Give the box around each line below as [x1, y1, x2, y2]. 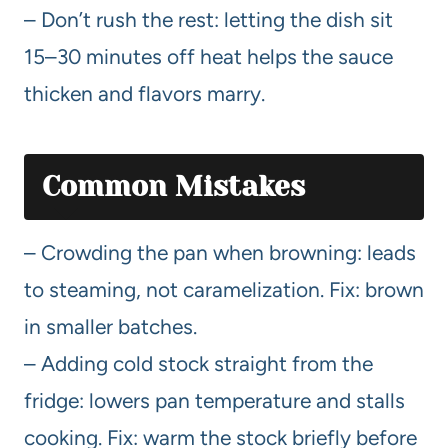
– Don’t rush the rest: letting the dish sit [24, 6, 393, 32]
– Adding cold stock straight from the [24, 350, 373, 376]
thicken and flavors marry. [24, 80, 265, 106]
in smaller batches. [24, 313, 197, 339]
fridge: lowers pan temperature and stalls [24, 387, 405, 413]
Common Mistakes [42, 169, 305, 203]
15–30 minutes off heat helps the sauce [24, 43, 393, 69]
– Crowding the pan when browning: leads [24, 239, 416, 265]
